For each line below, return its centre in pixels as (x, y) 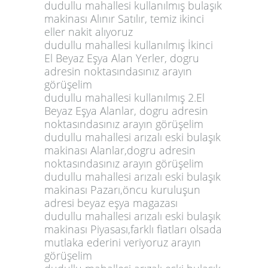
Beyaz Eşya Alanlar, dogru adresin (126, 110)
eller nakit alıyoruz (89, 31)
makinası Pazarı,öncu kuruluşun (122, 189)
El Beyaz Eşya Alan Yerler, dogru (122, 58)
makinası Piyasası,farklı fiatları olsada (133, 229)
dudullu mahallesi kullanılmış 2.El (124, 97)
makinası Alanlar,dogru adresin (120, 150)
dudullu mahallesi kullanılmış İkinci (129, 45)
